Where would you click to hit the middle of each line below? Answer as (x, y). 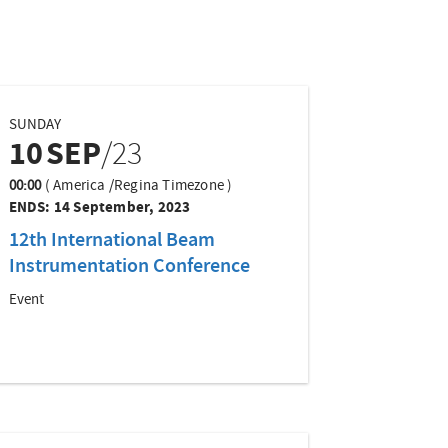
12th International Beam (111, 241)
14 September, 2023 (122, 207)
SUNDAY (34, 125)
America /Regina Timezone (139, 186)
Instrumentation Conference (129, 267)
